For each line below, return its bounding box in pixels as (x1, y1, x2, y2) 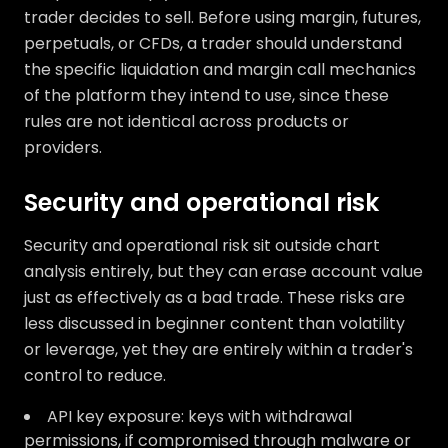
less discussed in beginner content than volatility (24, 312, 405, 336)
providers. (24, 136, 102, 160)
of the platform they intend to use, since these (24, 84, 389, 108)
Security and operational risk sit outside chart (24, 234, 380, 258)
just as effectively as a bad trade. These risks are (24, 286, 405, 310)
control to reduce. (24, 364, 166, 388)
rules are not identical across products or (24, 110, 349, 134)
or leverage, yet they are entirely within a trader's (24, 338, 413, 362)
